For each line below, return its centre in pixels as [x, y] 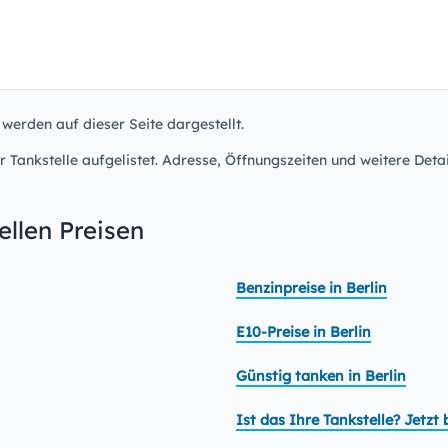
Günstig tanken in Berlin [321, 376]
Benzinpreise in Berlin [311, 288]
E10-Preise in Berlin [303, 332]
